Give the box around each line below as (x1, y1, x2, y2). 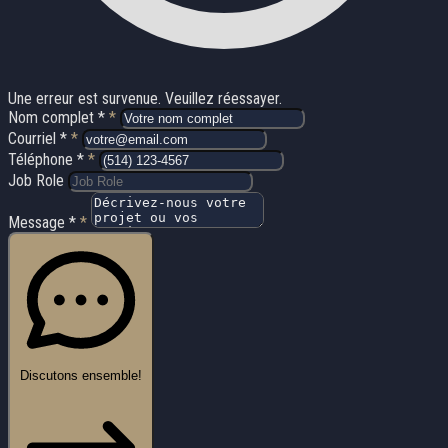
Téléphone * (8, 149, 88, 169)
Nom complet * (8, 107, 109, 127)
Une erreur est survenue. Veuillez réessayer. (8, 88, 282, 108)
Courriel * (8, 128, 71, 148)
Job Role (8, 170, 68, 190)
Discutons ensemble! (20, 367, 142, 383)
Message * (8, 212, 80, 232)
